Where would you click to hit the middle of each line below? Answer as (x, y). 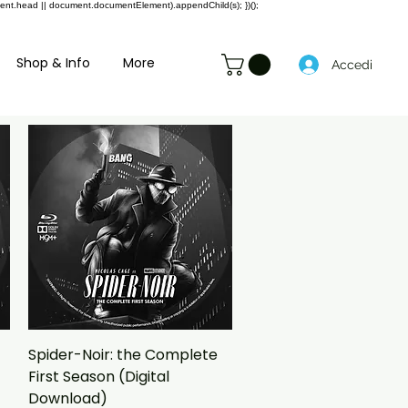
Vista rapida (130, 352)
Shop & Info (54, 63)
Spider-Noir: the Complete (122, 354)
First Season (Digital (98, 376)
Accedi (352, 64)
